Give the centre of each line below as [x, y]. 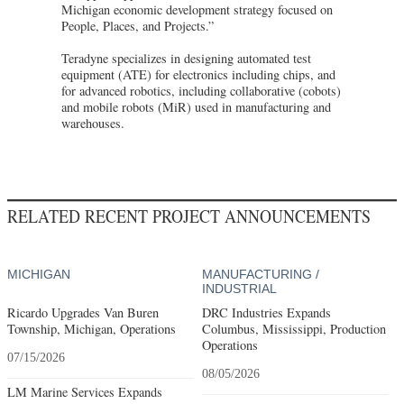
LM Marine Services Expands [85, 391]
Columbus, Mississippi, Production [294, 328]
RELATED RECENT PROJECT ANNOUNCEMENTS [189, 216]
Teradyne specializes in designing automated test [186, 58]
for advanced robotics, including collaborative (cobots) [201, 90]
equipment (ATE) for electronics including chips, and [198, 74]
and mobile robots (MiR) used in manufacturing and [196, 106]
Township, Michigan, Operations [92, 328]
